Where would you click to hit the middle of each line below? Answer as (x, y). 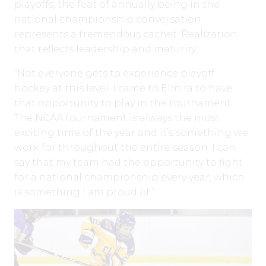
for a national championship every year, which (129, 177)
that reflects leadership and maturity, (106, 49)
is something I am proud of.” (85, 192)
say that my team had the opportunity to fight (129, 162)
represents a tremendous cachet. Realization (126, 34)
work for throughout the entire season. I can (125, 147)
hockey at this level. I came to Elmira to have (123, 88)
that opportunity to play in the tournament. (123, 103)
